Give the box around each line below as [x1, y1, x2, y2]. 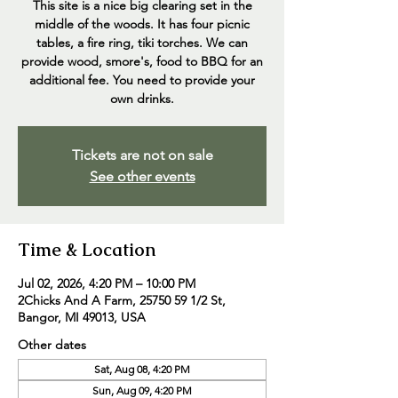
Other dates [18, 337, 86, 353]
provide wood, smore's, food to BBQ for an [21, 53, 263, 69]
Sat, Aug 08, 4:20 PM [94, 362, 190, 376]
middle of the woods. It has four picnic [35, 16, 250, 32]
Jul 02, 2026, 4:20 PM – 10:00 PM [18, 275, 195, 291]
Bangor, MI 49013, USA [18, 309, 146, 325]
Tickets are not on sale [71, 147, 213, 163]
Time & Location [18, 238, 155, 261]
